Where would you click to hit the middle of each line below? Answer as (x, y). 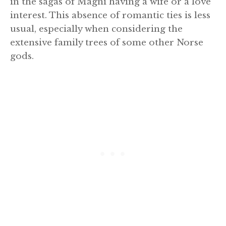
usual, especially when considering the (96, 29)
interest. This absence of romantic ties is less (110, 15)
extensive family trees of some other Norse (107, 42)
